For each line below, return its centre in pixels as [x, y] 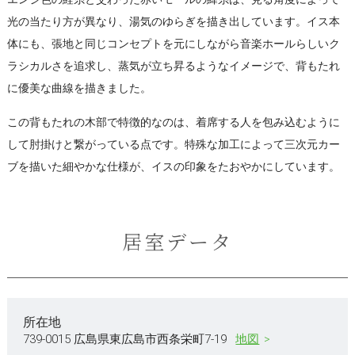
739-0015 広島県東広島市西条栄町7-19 [126, 339]
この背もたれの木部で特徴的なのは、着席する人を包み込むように [173, 122]
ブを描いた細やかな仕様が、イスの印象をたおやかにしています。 [173, 166]
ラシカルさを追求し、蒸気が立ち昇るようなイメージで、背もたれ [173, 65]
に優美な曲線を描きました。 [79, 88]
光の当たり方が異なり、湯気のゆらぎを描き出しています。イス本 [173, 21]
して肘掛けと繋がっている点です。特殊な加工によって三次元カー [173, 144]
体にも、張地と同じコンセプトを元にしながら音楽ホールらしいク [173, 43]
